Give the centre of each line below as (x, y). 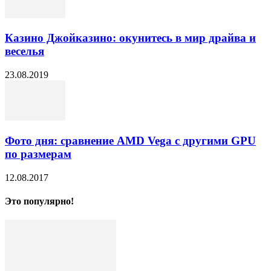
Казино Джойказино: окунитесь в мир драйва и (130, 38)
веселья (24, 51)
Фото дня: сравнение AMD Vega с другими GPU (130, 140)
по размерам (38, 154)
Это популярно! (39, 201)
